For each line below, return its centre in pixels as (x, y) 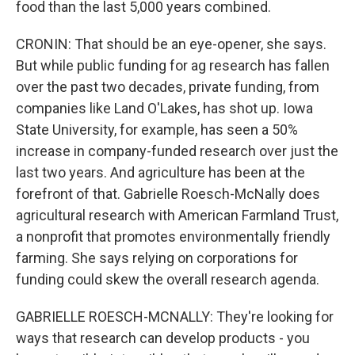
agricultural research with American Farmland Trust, (177, 215)
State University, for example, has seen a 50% (157, 130)
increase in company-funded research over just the (177, 151)
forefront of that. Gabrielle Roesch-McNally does (168, 194)
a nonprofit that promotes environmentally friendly (173, 237)
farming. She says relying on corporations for (157, 258)
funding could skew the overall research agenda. (168, 279)
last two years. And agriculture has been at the (160, 172)
